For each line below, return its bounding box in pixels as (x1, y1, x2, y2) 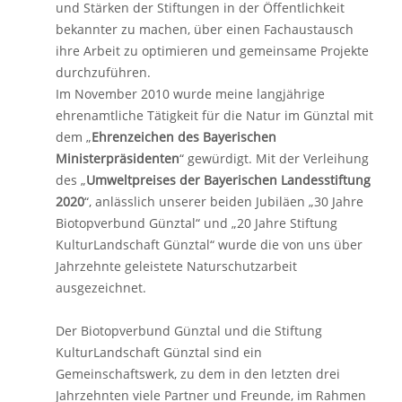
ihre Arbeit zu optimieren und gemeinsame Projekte (56, 42, 369, 59)
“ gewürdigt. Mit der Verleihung (179, 150, 369, 167)
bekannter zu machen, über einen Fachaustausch (56, 21, 354, 38)
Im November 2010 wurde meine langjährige (56, 85, 325, 102)
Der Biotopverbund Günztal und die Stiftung (56, 322, 322, 339)
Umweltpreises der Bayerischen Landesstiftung (86, 171, 371, 188)
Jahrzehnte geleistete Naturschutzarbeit (56, 258, 297, 275)
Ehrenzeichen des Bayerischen (92, 128, 276, 145)
